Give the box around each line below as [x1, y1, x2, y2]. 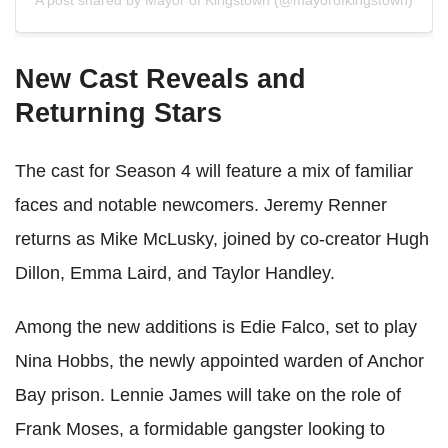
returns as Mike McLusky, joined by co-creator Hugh [15, 229, 429, 250]
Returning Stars [15, 98, 222, 129]
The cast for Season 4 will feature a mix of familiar [15, 161, 413, 182]
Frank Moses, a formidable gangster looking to [15, 419, 385, 440]
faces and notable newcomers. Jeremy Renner [15, 195, 387, 216]
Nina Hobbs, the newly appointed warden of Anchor [15, 351, 424, 372]
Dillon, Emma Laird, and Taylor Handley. [15, 263, 335, 284]
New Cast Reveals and [15, 64, 306, 95]
